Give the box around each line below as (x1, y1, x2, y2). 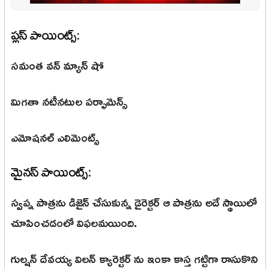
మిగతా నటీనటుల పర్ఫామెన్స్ (11, 89, 128, 113)
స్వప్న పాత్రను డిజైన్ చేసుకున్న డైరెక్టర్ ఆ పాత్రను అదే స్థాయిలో (11, 190, 257, 214)
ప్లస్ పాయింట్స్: (11, 23, 79, 48)
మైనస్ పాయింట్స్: (11, 160, 91, 185)
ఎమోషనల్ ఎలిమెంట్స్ (11, 125, 100, 149)
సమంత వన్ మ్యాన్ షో (11, 53, 104, 77)
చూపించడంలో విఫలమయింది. (11, 211, 137, 234)
